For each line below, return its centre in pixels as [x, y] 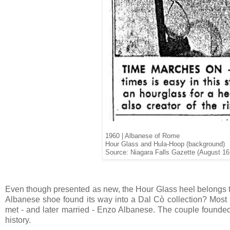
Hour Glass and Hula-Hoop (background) [165, 144]
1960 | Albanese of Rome [142, 136]
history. [18, 220]
